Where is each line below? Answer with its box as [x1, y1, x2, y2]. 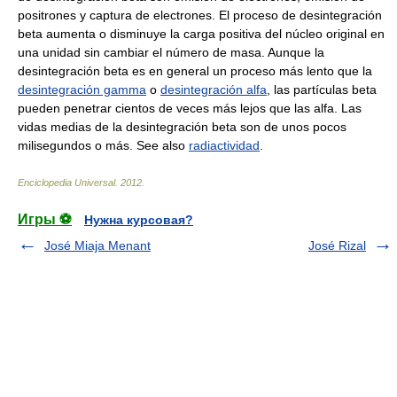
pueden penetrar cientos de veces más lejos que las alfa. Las [18, 100, 362, 115]
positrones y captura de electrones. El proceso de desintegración [18, 7, 382, 22]
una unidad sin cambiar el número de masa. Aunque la [18, 44, 324, 59]
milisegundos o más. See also [18, 137, 189, 152]
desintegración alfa [160, 82, 267, 97]
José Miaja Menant [44, 237, 151, 253]
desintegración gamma [18, 82, 146, 97]
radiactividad [189, 137, 260, 152]
